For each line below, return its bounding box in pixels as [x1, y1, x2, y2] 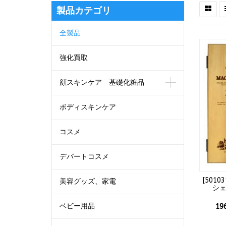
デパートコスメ [60, 152, 109, 161]
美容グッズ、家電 [60, 177, 116, 186]
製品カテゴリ [56, 5, 111, 17]
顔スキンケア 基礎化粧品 [60, 78, 144, 87]
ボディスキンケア [60, 103, 116, 111]
